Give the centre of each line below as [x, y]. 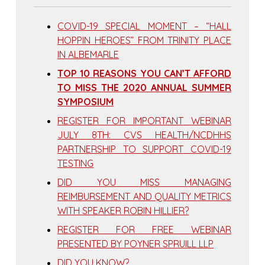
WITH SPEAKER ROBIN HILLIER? [123, 211]
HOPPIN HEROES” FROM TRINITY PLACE [144, 41]
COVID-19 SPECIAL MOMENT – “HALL [144, 26]
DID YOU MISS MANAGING [144, 182]
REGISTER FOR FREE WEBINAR [144, 230]
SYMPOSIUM [86, 102]
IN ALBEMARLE [88, 55]
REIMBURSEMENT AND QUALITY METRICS [144, 197]
